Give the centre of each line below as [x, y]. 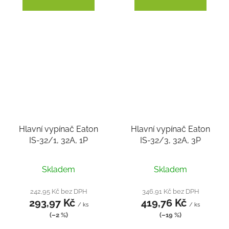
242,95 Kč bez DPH [59, 191]
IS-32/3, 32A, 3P [170, 140]
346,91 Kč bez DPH [170, 191]
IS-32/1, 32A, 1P [59, 140]
